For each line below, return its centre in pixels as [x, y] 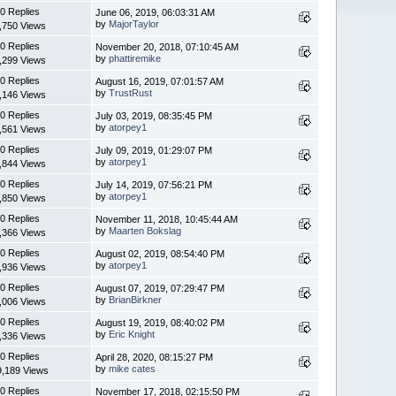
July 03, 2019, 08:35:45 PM [154, 115]
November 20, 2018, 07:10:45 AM [168, 46]
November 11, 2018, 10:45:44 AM [167, 219]
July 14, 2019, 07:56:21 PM [154, 184]
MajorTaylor [134, 23]
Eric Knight [132, 334]
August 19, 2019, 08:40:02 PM [160, 322]
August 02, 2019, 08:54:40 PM [160, 253]
